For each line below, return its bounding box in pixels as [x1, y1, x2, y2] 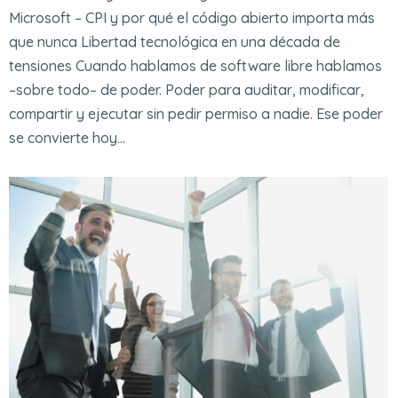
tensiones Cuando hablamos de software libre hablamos [9, 57, 382, 76]
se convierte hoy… [9, 129, 125, 147]
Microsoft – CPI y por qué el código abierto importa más [9, 9, 375, 28]
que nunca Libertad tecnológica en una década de [9, 33, 340, 52]
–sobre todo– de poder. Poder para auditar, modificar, [9, 81, 364, 99]
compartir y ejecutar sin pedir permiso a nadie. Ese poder [9, 105, 383, 123]
